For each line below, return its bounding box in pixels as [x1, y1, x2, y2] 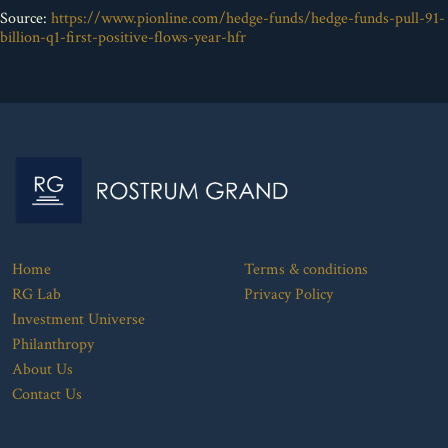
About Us [12, 358, 73, 380]
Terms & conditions [243, 258, 368, 280]
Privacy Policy [243, 283, 333, 305]
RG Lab [12, 283, 61, 305]
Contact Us [12, 383, 82, 405]
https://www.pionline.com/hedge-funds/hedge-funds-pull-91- [51, 8, 445, 29]
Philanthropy [12, 333, 94, 355]
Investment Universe [12, 308, 145, 330]
